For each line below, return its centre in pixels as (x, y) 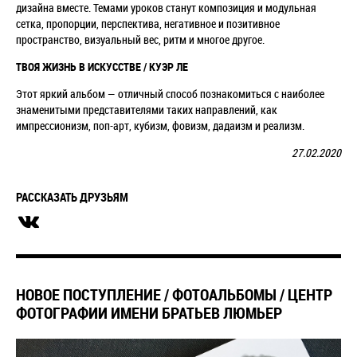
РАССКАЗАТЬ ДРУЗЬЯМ (72, 197)
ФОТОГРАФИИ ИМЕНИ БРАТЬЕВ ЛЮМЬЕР (149, 313)
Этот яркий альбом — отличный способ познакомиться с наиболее (170, 94)
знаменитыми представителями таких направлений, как (147, 110)
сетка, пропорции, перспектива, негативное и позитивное (148, 24)
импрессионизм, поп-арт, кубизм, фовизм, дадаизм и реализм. (160, 126)
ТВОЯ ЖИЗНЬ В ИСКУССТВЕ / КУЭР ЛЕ (102, 67)
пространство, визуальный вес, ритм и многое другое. (140, 40)
